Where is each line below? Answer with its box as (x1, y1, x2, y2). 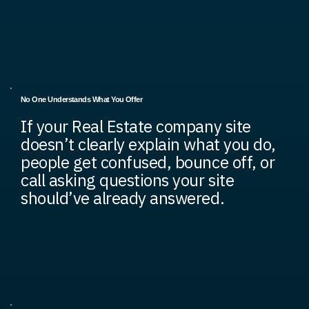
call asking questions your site (21, 168, 235, 191)
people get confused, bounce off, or (21, 150, 275, 173)
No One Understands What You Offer (21, 94, 143, 103)
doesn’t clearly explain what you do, (21, 132, 276, 155)
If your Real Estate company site (21, 114, 251, 137)
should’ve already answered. (21, 186, 225, 209)
